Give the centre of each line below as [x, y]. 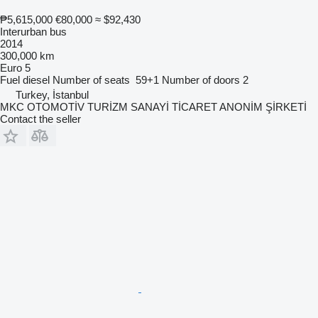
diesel [36, 79]
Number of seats [91, 79]
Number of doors [201, 79]
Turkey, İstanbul [52, 94]
